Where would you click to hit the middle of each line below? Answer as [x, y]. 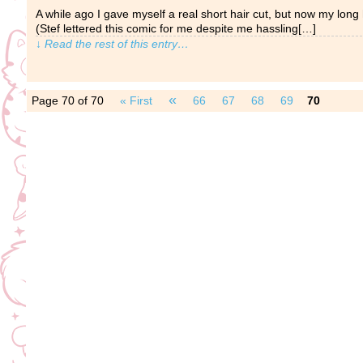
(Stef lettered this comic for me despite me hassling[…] [176, 28]
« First [136, 100]
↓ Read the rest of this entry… [112, 44]
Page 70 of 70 [68, 100]
